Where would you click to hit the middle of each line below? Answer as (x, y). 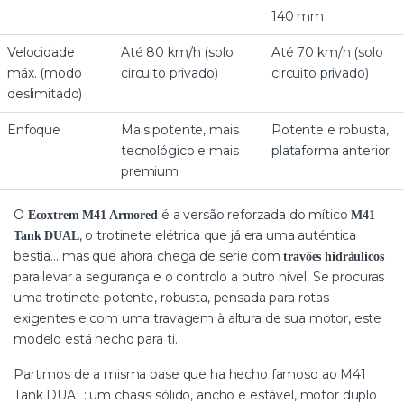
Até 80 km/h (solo (177, 53)
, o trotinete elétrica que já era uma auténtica (218, 236)
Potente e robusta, (330, 130)
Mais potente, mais (180, 130)
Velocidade (41, 53)
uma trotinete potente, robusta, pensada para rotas (171, 298)
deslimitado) (45, 94)
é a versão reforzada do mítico (254, 215)
